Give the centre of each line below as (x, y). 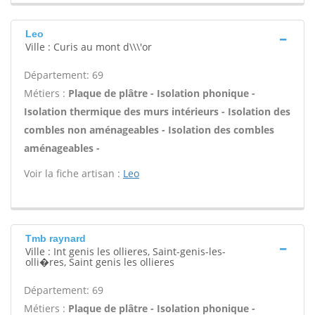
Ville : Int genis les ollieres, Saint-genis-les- (126, 251)
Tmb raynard (56, 238)
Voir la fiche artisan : (73, 173)
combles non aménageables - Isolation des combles (149, 130)
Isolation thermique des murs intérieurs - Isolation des (157, 111)
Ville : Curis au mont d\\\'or (89, 47)
